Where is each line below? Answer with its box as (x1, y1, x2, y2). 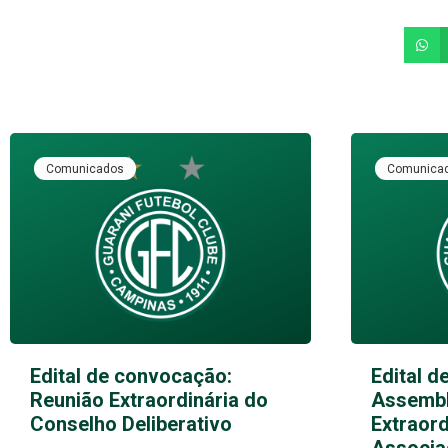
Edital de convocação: (30, 363, 232, 388)
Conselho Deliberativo (30, 411, 232, 436)
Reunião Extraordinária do (30, 387, 268, 412)
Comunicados (46, 162, 124, 176)
